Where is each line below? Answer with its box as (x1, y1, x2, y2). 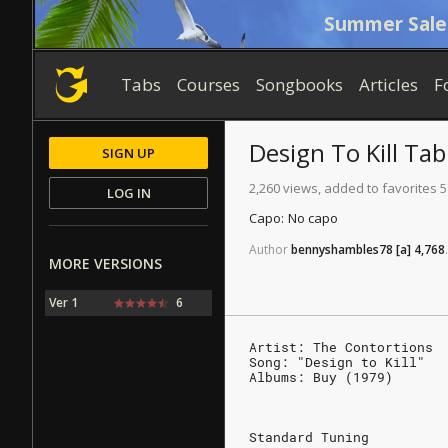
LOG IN (106, 184, 151, 202)
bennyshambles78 (291, 241, 393, 258)
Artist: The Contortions (249, 338, 433, 356)
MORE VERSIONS (49, 254, 162, 273)
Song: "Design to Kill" (249, 353, 425, 371)
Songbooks (256, 72, 344, 96)
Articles (359, 72, 419, 96)
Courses (177, 72, 241, 96)
